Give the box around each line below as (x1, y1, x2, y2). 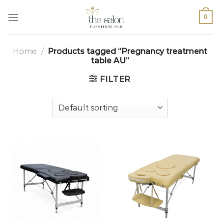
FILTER (100, 75, 131, 84)
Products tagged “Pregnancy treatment (46, 47, 208, 56)
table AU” (91, 56, 129, 65)
